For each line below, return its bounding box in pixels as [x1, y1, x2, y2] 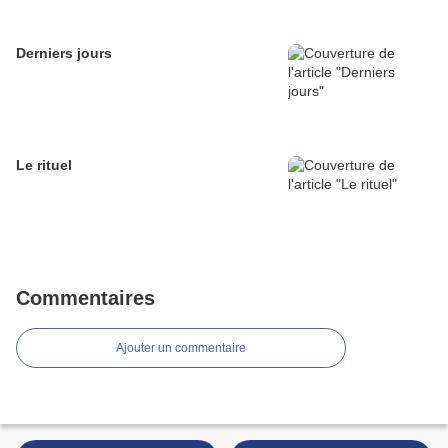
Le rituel [16, 157, 72, 174]
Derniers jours [16, 45, 112, 62]
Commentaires [16, 287, 155, 310]
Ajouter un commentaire [116, 341, 246, 356]
